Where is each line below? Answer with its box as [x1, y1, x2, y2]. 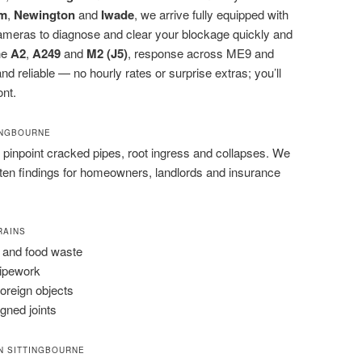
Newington [14, 6, 75, 24]
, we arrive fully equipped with [134, 6, 288, 23]
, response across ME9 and [128, 44, 274, 62]
